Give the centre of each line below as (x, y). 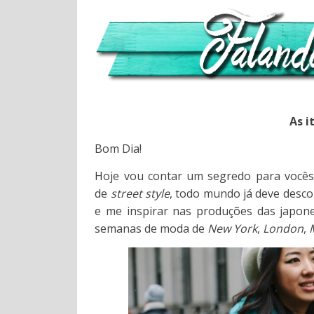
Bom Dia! (118, 149)
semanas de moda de (151, 229)
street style (140, 194)
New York (233, 229)
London (284, 229)
